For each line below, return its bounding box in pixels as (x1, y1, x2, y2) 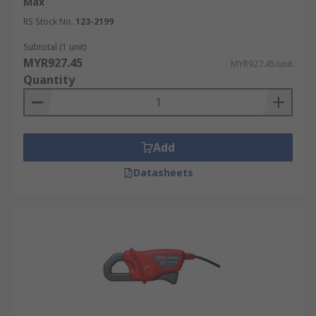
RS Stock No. (23, 16, 73, 28)
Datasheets (133, 166, 193, 179)
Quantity (23, 72, 75, 87)
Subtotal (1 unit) (23, 41, 86, 53)
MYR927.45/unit (231, 58, 293, 70)
